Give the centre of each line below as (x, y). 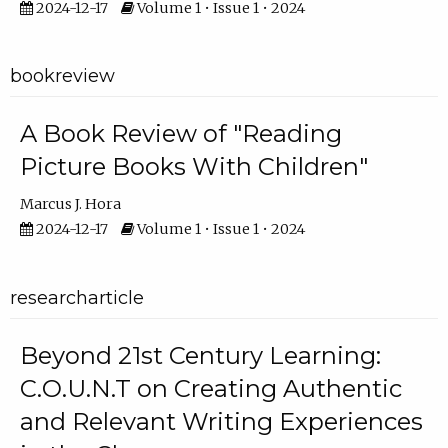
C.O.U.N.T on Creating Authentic (210, 389)
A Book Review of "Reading (180, 134)
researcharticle (76, 297)
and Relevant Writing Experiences (221, 422)
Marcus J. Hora (70, 204)
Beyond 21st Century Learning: (200, 356)
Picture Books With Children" (193, 167)
